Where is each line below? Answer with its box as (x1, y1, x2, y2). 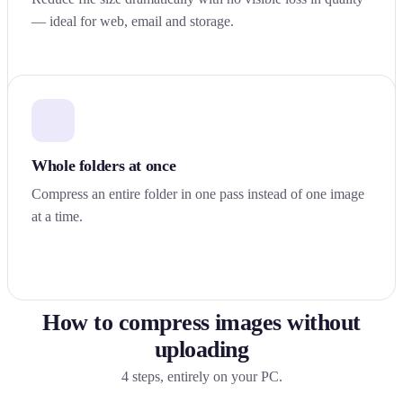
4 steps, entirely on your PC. (121, 368, 282, 384)
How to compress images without (42, 309, 361, 336)
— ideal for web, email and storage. (31, 13, 234, 29)
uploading (154, 336, 249, 363)
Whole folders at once (31, 156, 176, 175)
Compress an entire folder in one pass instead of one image (31, 185, 364, 201)
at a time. (31, 208, 83, 224)
